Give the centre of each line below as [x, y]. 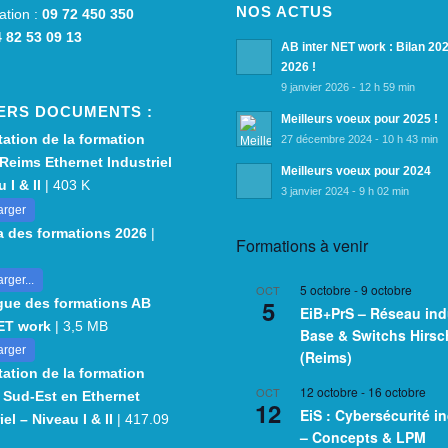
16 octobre [397, 392]
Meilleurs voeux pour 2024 [356, 171]
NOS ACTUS [285, 12]
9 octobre [387, 290]
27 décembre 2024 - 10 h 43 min [360, 139]
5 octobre [326, 290]
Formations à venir [302, 246]
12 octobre [329, 392]
